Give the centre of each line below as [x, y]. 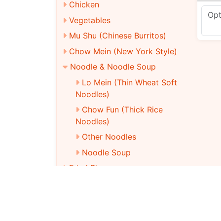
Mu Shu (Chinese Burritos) [118, 36]
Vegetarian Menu [100, 199]
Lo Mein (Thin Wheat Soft [129, 82]
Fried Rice [88, 168]
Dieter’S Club [93, 183]
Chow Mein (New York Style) [123, 51]
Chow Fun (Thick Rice [122, 110]
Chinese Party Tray [105, 214]
